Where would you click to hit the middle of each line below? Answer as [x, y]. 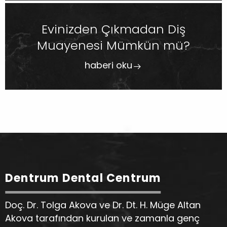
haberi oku [108, 65]
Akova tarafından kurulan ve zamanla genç [102, 218]
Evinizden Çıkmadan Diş [113, 29]
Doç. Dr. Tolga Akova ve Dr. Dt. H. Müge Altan [103, 205]
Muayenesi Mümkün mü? [113, 45]
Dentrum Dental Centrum [83, 178]
